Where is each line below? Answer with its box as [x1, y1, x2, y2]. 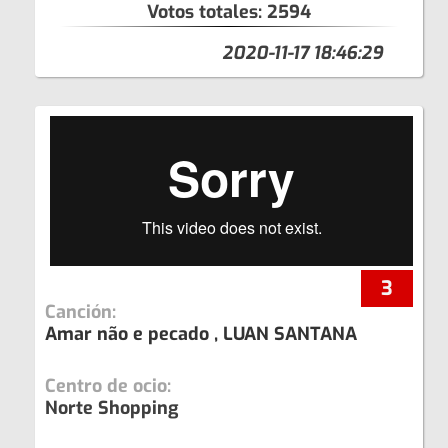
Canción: [45, 299, 116, 324]
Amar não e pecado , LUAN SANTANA [45, 321, 357, 346]
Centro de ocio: [45, 373, 171, 398]
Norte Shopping [45, 395, 178, 420]
